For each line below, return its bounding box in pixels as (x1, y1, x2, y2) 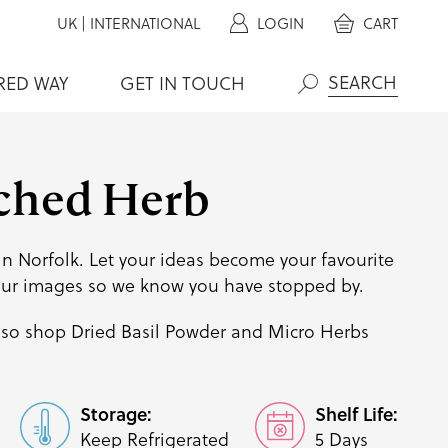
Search (298, 101, 354, 126)
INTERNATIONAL (90, 13, 201, 34)
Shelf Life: (314, 401, 398, 427)
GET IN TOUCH (120, 71, 246, 96)
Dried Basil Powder (70, 319, 226, 344)
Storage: (79, 401, 152, 427)
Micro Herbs (267, 319, 369, 344)
